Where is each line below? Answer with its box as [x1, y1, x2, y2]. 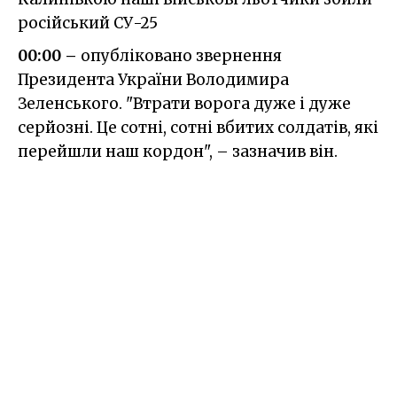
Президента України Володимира [18, 69, 289, 90]
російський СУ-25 [18, 12, 158, 33]
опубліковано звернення [81, 45, 282, 66]
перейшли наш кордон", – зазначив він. [18, 141, 338, 161]
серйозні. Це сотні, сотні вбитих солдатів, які [18, 117, 378, 137]
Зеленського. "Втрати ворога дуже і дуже [18, 93, 351, 113]
